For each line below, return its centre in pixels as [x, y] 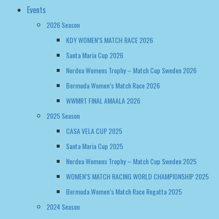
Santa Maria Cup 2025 [95, 146]
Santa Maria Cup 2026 [95, 55]
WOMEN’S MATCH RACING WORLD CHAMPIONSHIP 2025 [137, 176]
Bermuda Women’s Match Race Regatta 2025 [124, 191]
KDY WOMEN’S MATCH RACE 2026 [109, 40]
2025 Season [63, 116]
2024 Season [63, 207]
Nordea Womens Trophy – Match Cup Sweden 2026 [131, 70]
